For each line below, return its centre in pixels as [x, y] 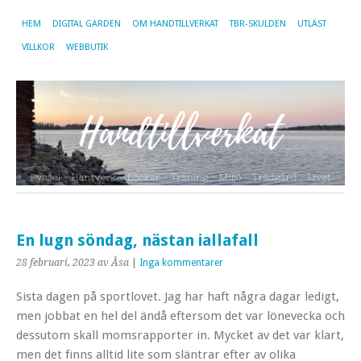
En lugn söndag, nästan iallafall [137, 240]
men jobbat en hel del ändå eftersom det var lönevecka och [180, 315]
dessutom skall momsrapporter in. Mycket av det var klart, [180, 335]
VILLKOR [38, 47]
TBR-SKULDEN [258, 24]
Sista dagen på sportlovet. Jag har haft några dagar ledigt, [178, 296]
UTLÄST [312, 24]
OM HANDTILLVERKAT [175, 24]
